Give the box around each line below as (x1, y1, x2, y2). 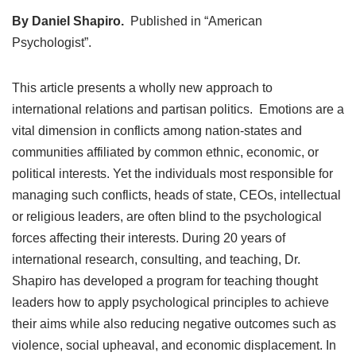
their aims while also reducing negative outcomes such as (12, 317, 336, 331)
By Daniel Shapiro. (12, 14, 130, 29)
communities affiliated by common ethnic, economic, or (12, 145, 319, 160)
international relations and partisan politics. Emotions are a (12, 103, 344, 117)
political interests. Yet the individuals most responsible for (12, 167, 333, 181)
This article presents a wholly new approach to (12, 81, 273, 95)
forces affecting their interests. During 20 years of (12, 231, 285, 246)
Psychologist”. (12, 36, 91, 50)
